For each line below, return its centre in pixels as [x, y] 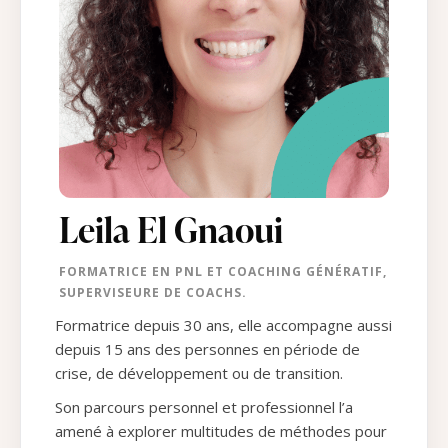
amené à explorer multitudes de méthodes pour [221, 431]
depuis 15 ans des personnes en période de [207, 349]
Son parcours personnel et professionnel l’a [204, 407]
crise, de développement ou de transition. [199, 373]
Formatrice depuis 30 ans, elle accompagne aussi [223, 325]
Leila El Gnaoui [171, 230]
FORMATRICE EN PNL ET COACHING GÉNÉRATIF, [223, 272]
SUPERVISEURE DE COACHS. [153, 293]
